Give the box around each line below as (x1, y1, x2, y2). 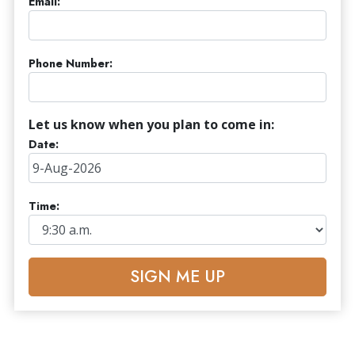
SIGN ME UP (130, 265, 225, 289)
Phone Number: (29, 55, 113, 71)
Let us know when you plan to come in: (29, 115, 274, 133)
